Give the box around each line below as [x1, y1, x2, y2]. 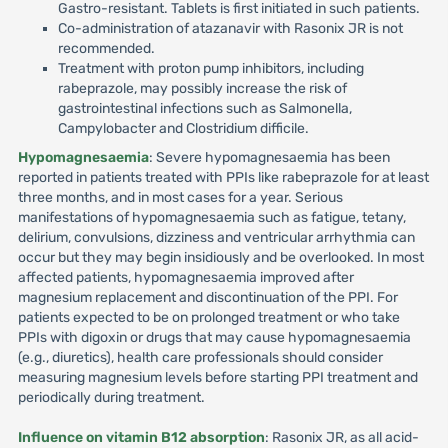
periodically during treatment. [17, 389, 205, 406]
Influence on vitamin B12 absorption [17, 429, 265, 446]
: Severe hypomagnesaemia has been [148, 149, 390, 166]
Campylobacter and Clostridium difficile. [57, 120, 309, 137]
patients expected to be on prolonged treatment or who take [17, 309, 400, 326]
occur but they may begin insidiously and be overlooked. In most [17, 249, 424, 266]
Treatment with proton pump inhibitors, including [57, 60, 364, 77]
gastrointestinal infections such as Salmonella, [57, 100, 352, 117]
